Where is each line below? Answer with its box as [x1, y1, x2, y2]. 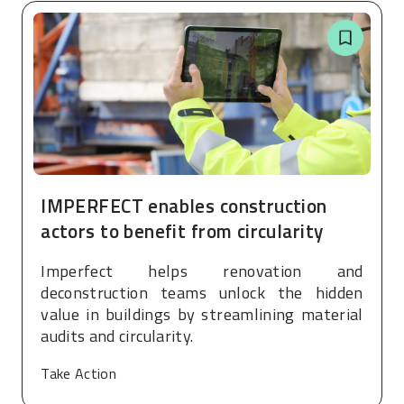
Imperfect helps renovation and [41, 258, 363, 283]
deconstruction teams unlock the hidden [41, 280, 363, 305]
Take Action [41, 362, 117, 384]
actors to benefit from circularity [41, 216, 324, 246]
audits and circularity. [41, 323, 194, 348]
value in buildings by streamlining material [41, 301, 363, 326]
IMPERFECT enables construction [41, 191, 327, 221]
